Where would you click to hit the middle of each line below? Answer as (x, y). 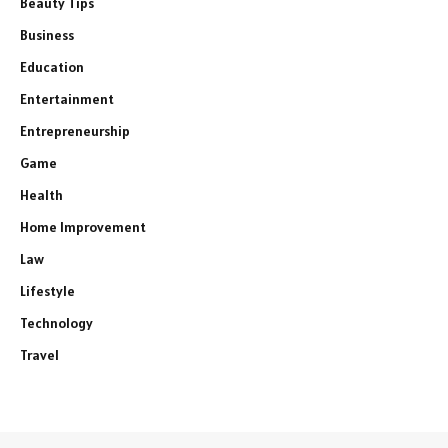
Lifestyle (47, 290)
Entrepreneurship (75, 130)
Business (47, 34)
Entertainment (67, 98)
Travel (39, 354)
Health (41, 194)
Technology (56, 322)
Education (52, 66)
